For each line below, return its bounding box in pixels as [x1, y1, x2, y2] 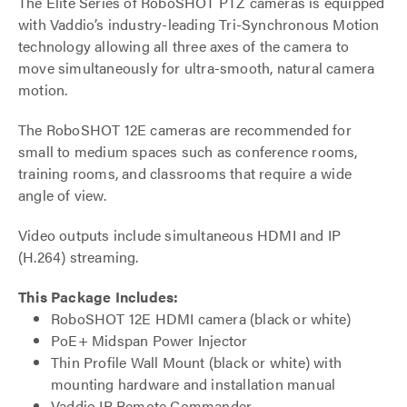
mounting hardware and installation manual [51, 373, 336, 394]
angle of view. [18, 184, 106, 205]
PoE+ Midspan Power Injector [51, 330, 248, 351]
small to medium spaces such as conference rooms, [18, 141, 358, 162]
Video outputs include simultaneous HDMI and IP [18, 224, 342, 245]
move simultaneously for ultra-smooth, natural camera [18, 57, 375, 78]
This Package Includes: [18, 286, 179, 307]
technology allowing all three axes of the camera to [18, 35, 350, 56]
